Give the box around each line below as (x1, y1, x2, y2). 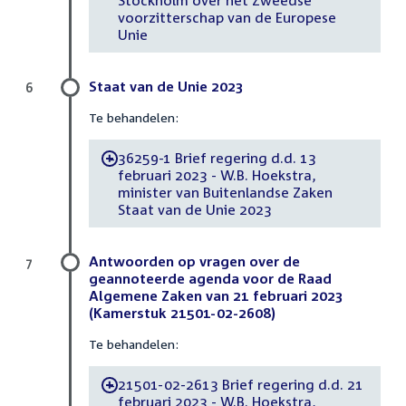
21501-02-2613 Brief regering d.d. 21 (117, 375, 362, 392)
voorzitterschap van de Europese (117, 8, 336, 25)
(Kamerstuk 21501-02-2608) (89, 304, 275, 322)
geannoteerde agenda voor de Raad (89, 270, 332, 287)
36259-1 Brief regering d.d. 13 (117, 149, 317, 166)
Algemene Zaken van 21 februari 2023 (89, 287, 343, 304)
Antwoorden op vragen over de (89, 253, 300, 270)
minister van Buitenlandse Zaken (117, 183, 333, 200)
